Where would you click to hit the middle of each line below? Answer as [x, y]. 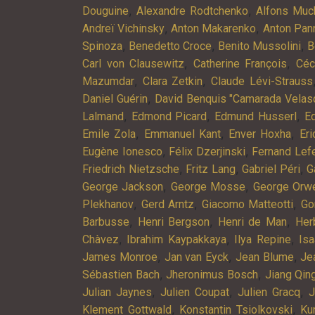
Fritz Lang [211, 169]
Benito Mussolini [259, 46]
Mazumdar [108, 81]
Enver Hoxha [260, 134]
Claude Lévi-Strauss [262, 81]
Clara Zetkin [173, 81]
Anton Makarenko [214, 28]
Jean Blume [264, 257]
